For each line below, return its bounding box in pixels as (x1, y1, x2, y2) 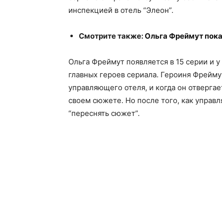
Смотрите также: (79, 31, 145, 41)
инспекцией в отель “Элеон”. (68, 5, 173, 15)
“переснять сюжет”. (68, 109, 140, 118)
